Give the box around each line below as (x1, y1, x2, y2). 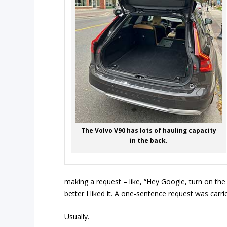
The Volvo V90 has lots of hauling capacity (81, 126, 217, 135)
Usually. (64, 211, 90, 221)
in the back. (130, 136, 168, 145)
